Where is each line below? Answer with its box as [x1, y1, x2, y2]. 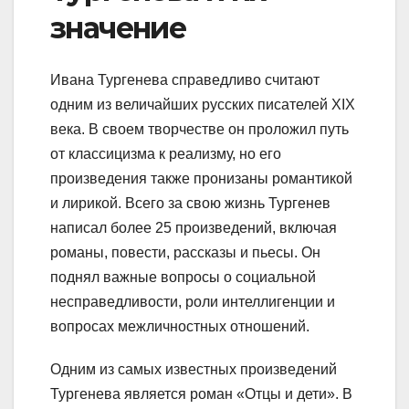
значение [50, 10, 186, 47]
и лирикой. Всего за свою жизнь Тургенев [50, 194, 330, 211]
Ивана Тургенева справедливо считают [50, 71, 320, 88]
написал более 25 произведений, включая [50, 219, 337, 236]
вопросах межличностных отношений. [50, 318, 309, 334]
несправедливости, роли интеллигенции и [50, 293, 335, 309]
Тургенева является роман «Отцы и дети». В [50, 385, 352, 402]
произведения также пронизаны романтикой [50, 170, 352, 186]
